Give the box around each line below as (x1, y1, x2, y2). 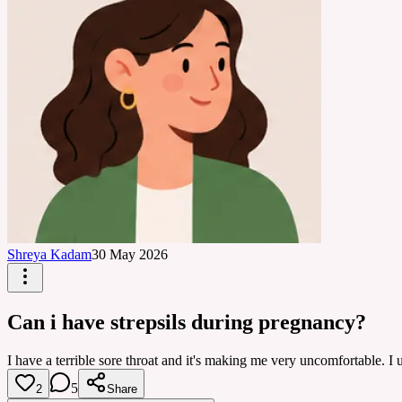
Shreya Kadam (7, 247, 92, 262)
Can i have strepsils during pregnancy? (7, 310, 366, 334)
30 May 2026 (92, 247, 168, 262)
